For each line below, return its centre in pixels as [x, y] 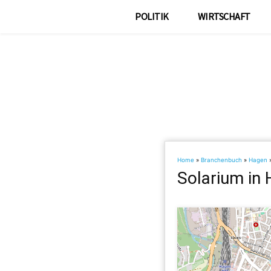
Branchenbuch [221, 160]
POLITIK [152, 16]
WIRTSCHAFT [224, 16]
